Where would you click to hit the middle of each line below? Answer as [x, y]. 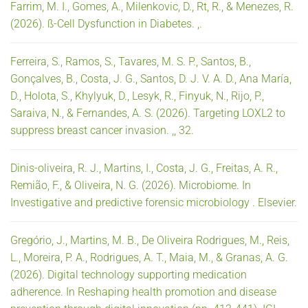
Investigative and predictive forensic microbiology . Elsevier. [154, 202]
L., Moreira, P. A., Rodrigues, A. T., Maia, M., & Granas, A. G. [149, 257]
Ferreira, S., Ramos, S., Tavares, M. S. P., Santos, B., [131, 61]
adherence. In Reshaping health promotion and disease [143, 291]
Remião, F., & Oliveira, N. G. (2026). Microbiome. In [131, 185]
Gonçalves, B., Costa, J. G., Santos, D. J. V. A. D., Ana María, [151, 78]
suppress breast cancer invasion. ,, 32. [102, 130]
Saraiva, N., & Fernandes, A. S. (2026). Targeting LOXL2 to [148, 113]
